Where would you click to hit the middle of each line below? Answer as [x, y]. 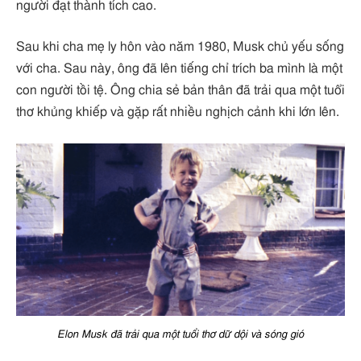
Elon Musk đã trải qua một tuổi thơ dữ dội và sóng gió [180, 334]
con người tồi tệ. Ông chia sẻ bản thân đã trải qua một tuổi [180, 91]
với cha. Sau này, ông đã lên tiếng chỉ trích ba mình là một [179, 69]
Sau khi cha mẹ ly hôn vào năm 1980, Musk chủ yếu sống [180, 47]
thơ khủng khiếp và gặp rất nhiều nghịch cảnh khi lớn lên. [178, 112]
